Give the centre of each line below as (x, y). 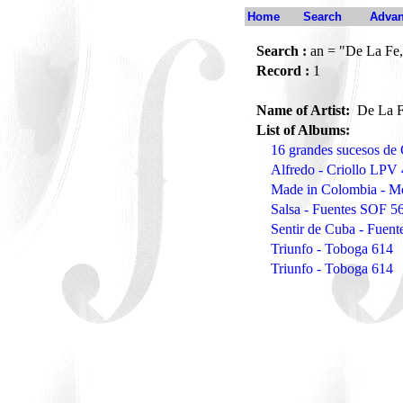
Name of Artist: (305, 110)
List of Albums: (303, 130)
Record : (283, 71)
